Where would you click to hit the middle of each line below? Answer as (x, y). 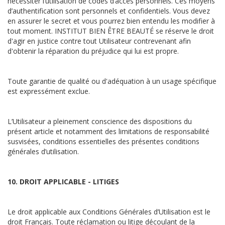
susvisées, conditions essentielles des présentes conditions (103, 141)
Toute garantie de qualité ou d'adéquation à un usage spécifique (112, 81)
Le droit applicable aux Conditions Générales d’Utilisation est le (109, 212)
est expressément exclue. (49, 91)
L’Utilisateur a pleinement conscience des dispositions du (100, 121)
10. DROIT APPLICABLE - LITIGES (64, 182)
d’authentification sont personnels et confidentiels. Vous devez (109, 11)
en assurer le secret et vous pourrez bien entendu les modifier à (111, 21)
